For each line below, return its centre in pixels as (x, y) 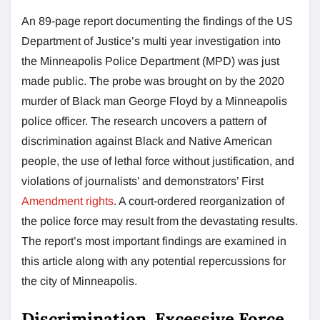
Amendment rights (67, 201)
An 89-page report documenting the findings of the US (157, 21)
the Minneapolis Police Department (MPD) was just (150, 61)
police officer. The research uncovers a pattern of (144, 121)
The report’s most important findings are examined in (154, 241)
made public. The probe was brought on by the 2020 (153, 81)
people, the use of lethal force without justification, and (158, 161)
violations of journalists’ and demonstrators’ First (142, 181)
